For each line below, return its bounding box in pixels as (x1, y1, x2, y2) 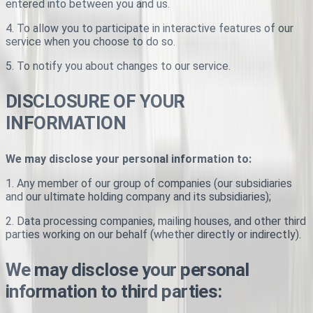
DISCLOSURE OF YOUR (6, 91, 185, 112)
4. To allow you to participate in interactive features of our (6, 22, 293, 36)
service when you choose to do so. (6, 35, 175, 49)
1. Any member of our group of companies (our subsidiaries (6, 177, 292, 191)
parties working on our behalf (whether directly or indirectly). (6, 228, 301, 242)
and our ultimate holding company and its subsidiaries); (6, 190, 271, 204)
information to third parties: (6, 281, 222, 303)
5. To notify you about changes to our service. (6, 59, 231, 73)
